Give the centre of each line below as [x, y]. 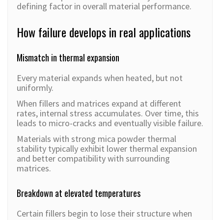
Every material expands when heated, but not [100, 78]
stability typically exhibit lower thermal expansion [107, 149]
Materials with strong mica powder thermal [96, 139]
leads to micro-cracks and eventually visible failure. [110, 123]
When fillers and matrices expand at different [99, 104]
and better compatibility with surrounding [93, 159]
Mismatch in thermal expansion [68, 58]
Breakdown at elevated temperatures [79, 193]
